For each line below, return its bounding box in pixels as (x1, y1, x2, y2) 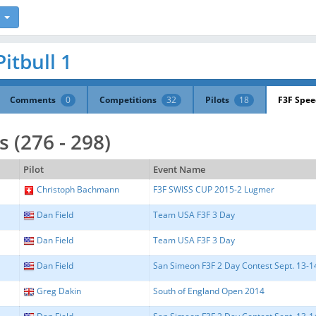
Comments (10, 94, 58, 106)
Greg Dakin (37, 285, 81, 297)
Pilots (205, 94, 231, 106)
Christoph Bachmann (37, 183, 119, 195)
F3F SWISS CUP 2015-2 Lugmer (153, 183, 274, 195)
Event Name (153, 164, 205, 176)
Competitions (99, 94, 159, 106)
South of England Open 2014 (153, 285, 265, 297)
